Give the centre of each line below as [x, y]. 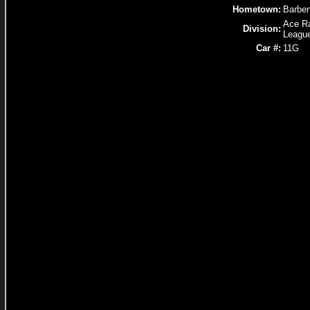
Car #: [268, 48]
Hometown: [257, 9]
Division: [262, 29]
